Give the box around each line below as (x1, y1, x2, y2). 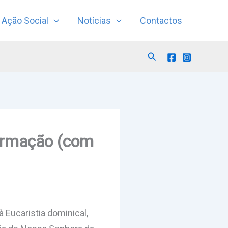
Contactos (139, 15, 182, 26)
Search (147, 49, 176, 61)
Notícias (77, 15, 111, 26)
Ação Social (2, 15, 49, 26)
